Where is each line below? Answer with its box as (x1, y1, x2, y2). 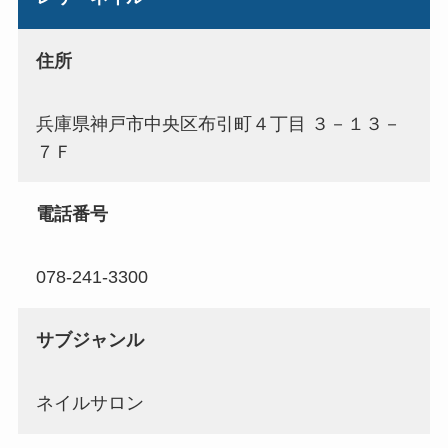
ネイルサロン (35, 392, 144, 413)
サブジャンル (35, 330, 144, 350)
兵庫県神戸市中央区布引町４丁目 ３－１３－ (35, 113, 401, 134)
